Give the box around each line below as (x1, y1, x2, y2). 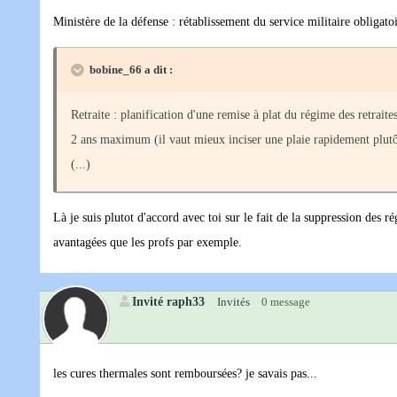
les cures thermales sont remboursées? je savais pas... (53, 367, 317, 381)
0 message (261, 295, 310, 309)
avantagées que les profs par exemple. (53, 236, 242, 250)
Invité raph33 (132, 294, 205, 309)
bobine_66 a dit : (90, 63, 173, 77)
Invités (217, 295, 250, 309)
